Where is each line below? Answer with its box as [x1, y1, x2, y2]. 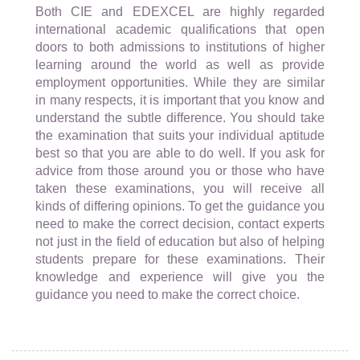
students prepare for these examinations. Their [35, 252, 325, 267]
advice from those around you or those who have [35, 164, 325, 178]
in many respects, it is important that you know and [35, 93, 325, 108]
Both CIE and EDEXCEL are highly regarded [35, 5, 325, 19]
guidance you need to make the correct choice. [35, 288, 301, 302]
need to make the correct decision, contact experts [35, 217, 325, 231]
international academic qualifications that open [35, 22, 325, 37]
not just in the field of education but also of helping [35, 235, 325, 249]
